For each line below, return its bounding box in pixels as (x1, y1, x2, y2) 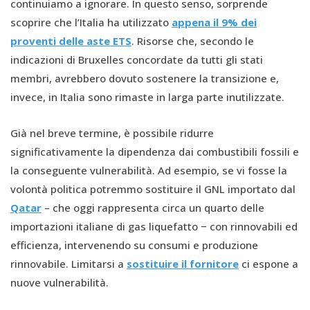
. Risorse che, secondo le (131, 33, 254, 48)
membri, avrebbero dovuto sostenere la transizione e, (10, 71, 279, 85)
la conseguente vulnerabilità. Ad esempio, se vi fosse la (10, 163, 287, 177)
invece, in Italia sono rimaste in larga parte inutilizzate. (10, 89, 284, 104)
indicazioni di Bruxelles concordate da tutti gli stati (10, 52, 263, 66)
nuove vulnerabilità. (10, 275, 109, 289)
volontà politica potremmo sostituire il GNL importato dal (10, 181, 295, 196)
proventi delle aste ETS (10, 33, 131, 48)
